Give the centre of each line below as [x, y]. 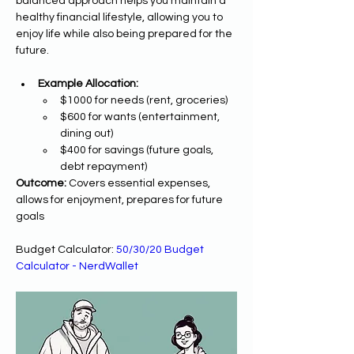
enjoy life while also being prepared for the [125, 34]
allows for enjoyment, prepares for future [121, 200]
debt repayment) [104, 166]
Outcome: [41, 183]
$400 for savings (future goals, [138, 150]
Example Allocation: [88, 83]
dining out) [87, 133]
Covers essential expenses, [139, 183]
